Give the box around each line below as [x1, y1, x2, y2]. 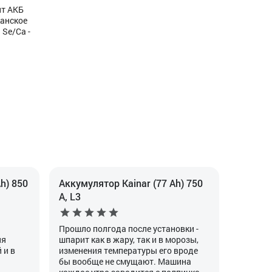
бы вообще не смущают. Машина [58, 256, 191, 267]
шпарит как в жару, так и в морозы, [58, 234, 199, 245]
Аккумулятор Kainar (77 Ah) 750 [58, 177, 203, 189]
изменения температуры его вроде [58, 245, 198, 256]
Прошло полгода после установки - [58, 223, 199, 234]
